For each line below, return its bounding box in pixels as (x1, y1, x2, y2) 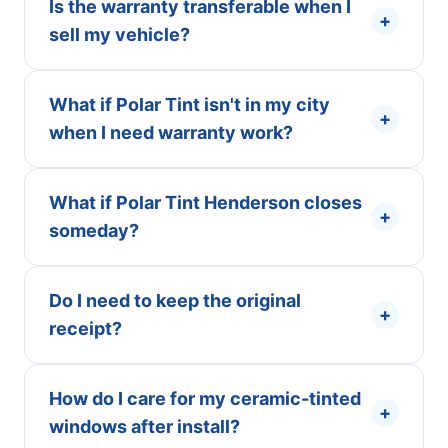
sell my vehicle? (49, 24, 190, 45)
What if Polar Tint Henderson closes (49, 192, 362, 213)
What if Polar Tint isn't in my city (49, 94, 330, 115)
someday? (49, 220, 139, 241)
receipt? (49, 318, 122, 339)
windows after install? (49, 416, 240, 437)
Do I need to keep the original (49, 290, 301, 311)
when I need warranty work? (49, 122, 293, 143)
